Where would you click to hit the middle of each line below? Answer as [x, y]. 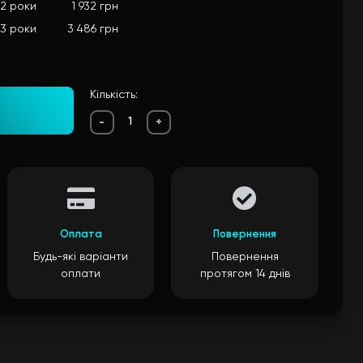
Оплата [81, 235]
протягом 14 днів [245, 274]
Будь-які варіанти [81, 257]
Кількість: [113, 95]
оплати [81, 274]
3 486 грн [93, 29]
